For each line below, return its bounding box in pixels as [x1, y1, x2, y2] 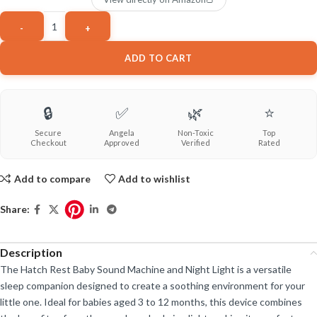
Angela [109, 128, 134, 138]
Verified [180, 138, 210, 148]
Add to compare [13, 172, 91, 185]
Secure [35, 128, 62, 138]
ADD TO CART [125, 52, 192, 64]
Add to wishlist [118, 172, 191, 185]
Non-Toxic [177, 128, 214, 138]
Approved [104, 138, 139, 148]
